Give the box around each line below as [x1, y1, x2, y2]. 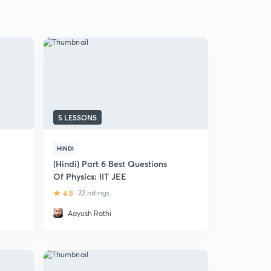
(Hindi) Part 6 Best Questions [53, 158, 167, 169]
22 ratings [78, 188, 109, 197]
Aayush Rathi [68, 209, 111, 218]
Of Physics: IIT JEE [53, 171, 126, 182]
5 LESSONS [58, 113, 97, 122]
